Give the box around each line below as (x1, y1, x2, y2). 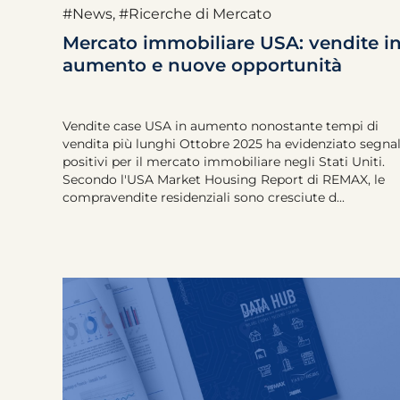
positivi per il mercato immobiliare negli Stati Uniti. (62, 154, 385, 170)
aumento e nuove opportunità (62, 54, 342, 76)
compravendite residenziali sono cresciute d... (62, 189, 345, 205)
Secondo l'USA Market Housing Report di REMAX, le (62, 171, 385, 187)
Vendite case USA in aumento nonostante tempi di (62, 118, 379, 134)
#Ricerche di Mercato (119, 5, 271, 22)
